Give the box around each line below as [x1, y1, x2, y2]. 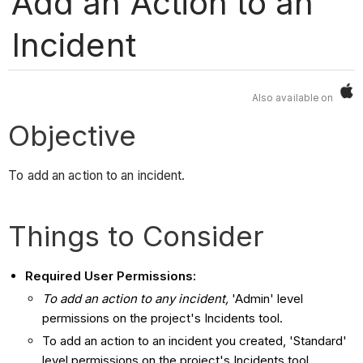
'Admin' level [232, 291, 304, 307]
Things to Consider [8, 219, 265, 254]
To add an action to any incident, [42, 291, 233, 307]
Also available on [251, 92, 339, 105]
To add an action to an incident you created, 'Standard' [42, 332, 348, 348]
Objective [8, 117, 137, 152]
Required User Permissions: [25, 268, 197, 284]
